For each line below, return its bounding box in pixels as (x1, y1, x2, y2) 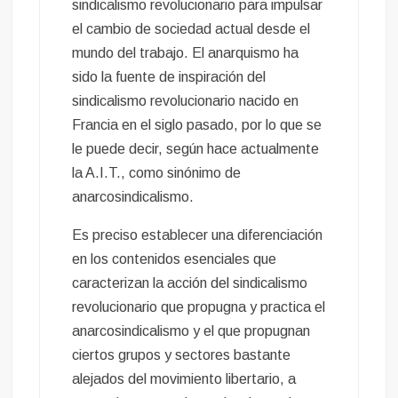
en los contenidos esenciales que (72, 251, 277, 267)
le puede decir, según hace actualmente (72, 141, 320, 157)
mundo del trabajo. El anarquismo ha (72, 45, 299, 61)
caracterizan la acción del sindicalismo (72, 275, 308, 291)
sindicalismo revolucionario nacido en (72, 93, 299, 109)
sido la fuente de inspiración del (72, 69, 267, 85)
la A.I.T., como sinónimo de (72, 165, 242, 181)
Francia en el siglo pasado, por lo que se (72, 117, 322, 133)
